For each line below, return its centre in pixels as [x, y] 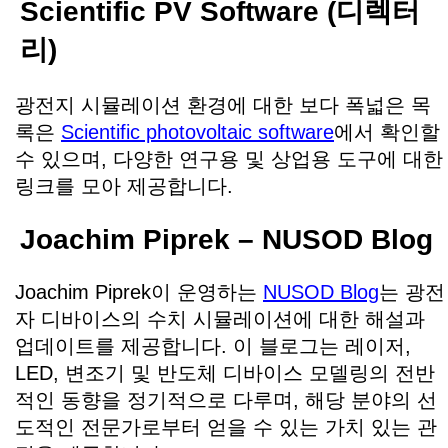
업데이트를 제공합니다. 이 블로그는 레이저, [213, 345]
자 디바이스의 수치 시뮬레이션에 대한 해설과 [220, 318]
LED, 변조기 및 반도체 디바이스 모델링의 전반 [225, 372]
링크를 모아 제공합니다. [124, 186]
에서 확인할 [387, 132]
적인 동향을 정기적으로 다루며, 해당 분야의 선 [226, 399]
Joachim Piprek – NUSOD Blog [226, 239]
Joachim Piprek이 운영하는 [139, 291]
